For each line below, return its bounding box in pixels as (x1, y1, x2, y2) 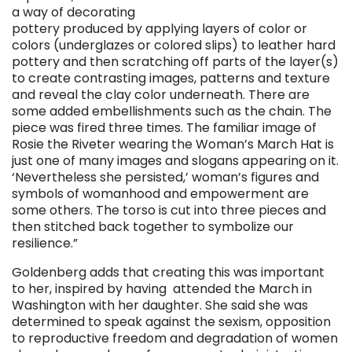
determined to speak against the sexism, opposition (12, 313, 331, 332)
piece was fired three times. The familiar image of (12, 119, 317, 137)
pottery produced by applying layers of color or (12, 20, 307, 38)
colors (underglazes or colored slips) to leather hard (12, 36, 335, 55)
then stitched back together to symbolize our (12, 218, 294, 236)
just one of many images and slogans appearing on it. (12, 152, 339, 170)
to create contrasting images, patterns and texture (12, 69, 330, 88)
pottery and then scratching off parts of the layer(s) (12, 53, 339, 71)
